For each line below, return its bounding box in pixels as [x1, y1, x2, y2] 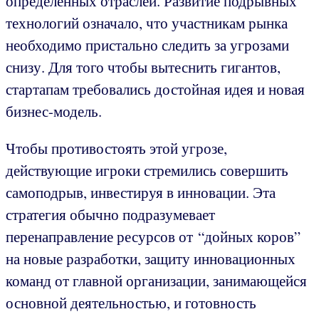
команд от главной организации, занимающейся [6, 271, 307, 291]
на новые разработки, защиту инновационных [6, 249, 296, 269]
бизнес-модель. [6, 101, 102, 122]
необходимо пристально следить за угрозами [6, 35, 289, 56]
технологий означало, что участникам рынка [6, 13, 288, 33]
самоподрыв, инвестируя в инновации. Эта [6, 182, 276, 203]
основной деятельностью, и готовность [6, 293, 256, 313]
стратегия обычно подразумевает [6, 204, 215, 225]
